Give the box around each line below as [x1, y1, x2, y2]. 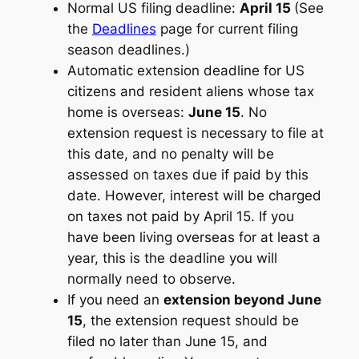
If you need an [67, 292, 163, 309]
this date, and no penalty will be [67, 146, 274, 163]
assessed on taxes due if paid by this [67, 167, 309, 184]
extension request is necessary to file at [67, 125, 324, 142]
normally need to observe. [67, 271, 236, 288]
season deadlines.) [67, 42, 190, 58]
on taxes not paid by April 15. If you [67, 208, 294, 225]
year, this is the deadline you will [67, 250, 277, 267]
